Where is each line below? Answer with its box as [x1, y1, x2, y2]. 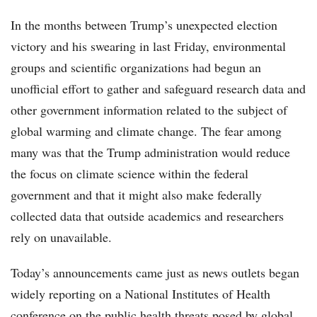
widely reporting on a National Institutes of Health [11, 285, 270, 303]
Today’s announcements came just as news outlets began [11, 264, 299, 282]
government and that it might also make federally [11, 186, 262, 204]
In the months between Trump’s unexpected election [11, 16, 277, 34]
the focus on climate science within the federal [11, 165, 248, 183]
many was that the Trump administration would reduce [11, 144, 290, 161]
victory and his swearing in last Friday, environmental [11, 38, 286, 55]
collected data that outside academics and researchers [11, 207, 284, 225]
